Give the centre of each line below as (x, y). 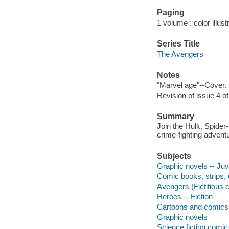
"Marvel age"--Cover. (191, 85)
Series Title (178, 44)
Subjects (174, 156)
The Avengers (180, 54)
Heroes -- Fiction (185, 197)
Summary (175, 116)
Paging (170, 13)
